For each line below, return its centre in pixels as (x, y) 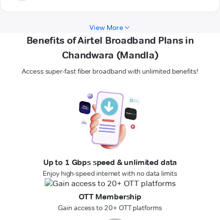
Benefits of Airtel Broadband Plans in (110, 41)
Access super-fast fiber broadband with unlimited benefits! (110, 71)
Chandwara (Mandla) (110, 55)
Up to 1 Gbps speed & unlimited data (110, 163)
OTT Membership (110, 197)
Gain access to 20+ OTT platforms (110, 208)
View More (106, 28)
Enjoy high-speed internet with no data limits (110, 174)
